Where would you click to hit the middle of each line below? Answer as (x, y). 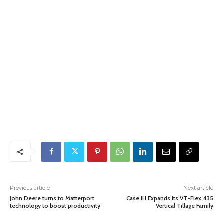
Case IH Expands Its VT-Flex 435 (169, 198)
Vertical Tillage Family (184, 205)
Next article (198, 187)
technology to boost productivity (55, 205)
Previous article (30, 187)
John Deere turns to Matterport (52, 198)
